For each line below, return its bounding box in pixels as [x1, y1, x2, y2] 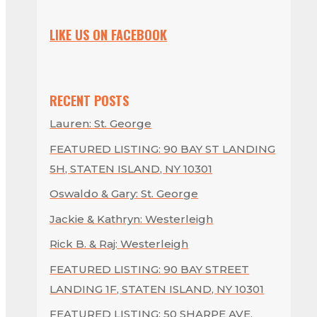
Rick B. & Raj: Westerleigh [50, 237, 189, 251]
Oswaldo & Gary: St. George [50, 187, 199, 201]
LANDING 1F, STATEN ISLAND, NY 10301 [50, 282, 265, 296]
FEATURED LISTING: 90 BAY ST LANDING [50, 142, 276, 156]
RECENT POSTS [50, 91, 129, 110]
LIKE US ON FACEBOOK [50, 25, 168, 45]
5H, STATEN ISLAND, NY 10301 [50, 161, 213, 175]
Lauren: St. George [50, 117, 152, 131]
